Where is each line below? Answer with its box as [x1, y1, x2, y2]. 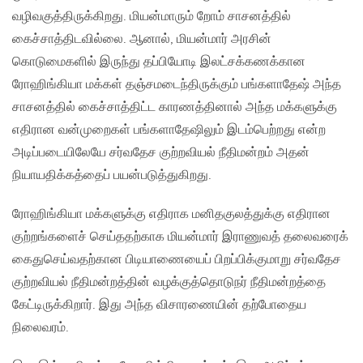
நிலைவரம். [12, 320, 69, 336]
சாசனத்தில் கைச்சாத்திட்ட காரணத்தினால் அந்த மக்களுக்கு [12, 100, 337, 116]
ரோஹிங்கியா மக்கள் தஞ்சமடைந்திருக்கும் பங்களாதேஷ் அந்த [12, 77, 341, 93]
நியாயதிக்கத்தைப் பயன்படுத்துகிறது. [12, 168, 211, 184]
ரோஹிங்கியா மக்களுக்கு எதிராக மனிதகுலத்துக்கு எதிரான [12, 207, 331, 223]
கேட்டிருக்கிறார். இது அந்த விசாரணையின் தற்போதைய [12, 297, 306, 314]
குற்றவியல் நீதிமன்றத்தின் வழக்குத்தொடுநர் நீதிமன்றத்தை [12, 275, 326, 291]
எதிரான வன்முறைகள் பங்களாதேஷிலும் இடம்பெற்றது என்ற [12, 122, 326, 139]
